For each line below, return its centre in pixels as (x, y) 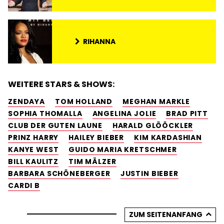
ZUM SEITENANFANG (166, 215)
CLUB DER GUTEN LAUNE (55, 126)
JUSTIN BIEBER (149, 174)
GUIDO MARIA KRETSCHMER (123, 150)
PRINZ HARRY (33, 138)
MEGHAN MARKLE (156, 102)
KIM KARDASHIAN (168, 138)
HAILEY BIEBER (96, 138)
